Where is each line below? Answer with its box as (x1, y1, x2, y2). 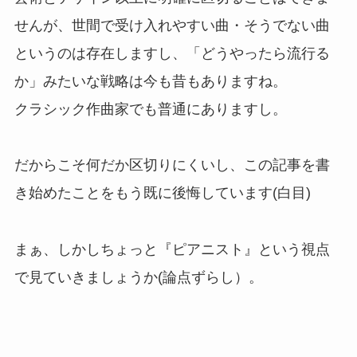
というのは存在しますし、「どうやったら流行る (14, 45, 330, 61)
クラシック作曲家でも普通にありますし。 (14, 100, 287, 117)
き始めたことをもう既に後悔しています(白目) (14, 185, 311, 202)
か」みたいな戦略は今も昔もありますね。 (14, 73, 287, 89)
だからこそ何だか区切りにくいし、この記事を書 (14, 157, 330, 174)
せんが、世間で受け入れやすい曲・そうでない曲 (14, 17, 330, 33)
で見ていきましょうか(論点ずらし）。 (14, 269, 263, 286)
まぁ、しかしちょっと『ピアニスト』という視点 (14, 241, 330, 258)
